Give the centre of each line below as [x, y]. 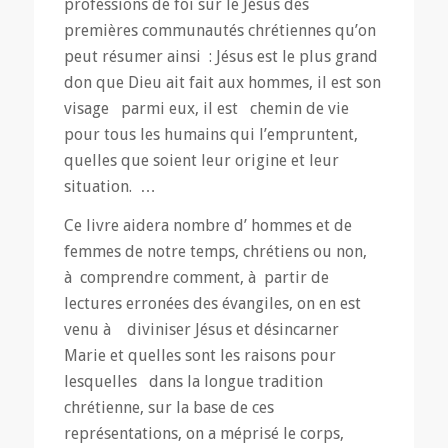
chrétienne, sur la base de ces [168, 408]
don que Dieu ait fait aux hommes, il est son [222, 82]
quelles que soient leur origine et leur [205, 160]
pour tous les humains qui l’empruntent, [210, 134]
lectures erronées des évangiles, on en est [212, 304]
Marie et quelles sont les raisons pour [199, 356]
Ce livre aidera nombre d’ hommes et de [207, 226]
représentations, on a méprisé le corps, [203, 434]
